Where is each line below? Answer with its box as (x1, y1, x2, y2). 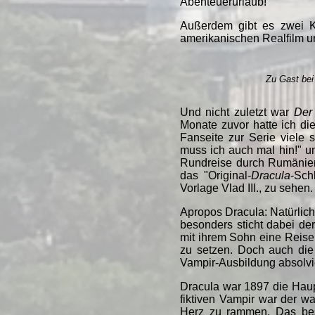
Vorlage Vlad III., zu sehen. (180, 181, 313, 194)
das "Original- (180, 169, 251, 181)
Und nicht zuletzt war (180, 105, 294, 118)
